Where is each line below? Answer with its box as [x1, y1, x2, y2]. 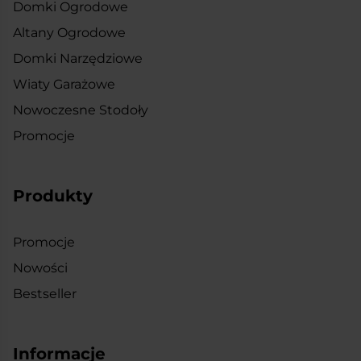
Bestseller [13, 285, 77, 301]
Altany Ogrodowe [13, 24, 126, 40]
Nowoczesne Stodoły [13, 102, 148, 118]
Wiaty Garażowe [13, 76, 115, 92]
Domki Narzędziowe [13, 50, 143, 66]
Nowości [13, 259, 68, 276]
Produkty [13, 185, 93, 205]
